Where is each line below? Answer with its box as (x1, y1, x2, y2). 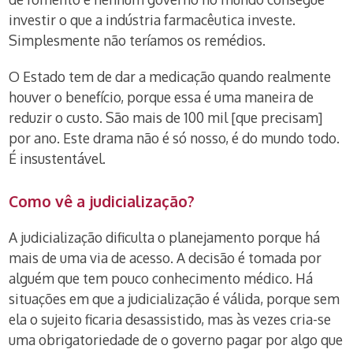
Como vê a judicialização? (9, 191, 195, 211)
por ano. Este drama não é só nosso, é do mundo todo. (9, 129, 340, 147)
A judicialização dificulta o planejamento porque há (9, 229, 321, 246)
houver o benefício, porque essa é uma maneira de (9, 88, 314, 106)
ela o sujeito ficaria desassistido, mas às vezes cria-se (9, 310, 332, 328)
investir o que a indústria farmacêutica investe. (9, 11, 296, 28)
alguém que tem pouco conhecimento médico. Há (9, 269, 314, 287)
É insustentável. (9, 150, 106, 167)
